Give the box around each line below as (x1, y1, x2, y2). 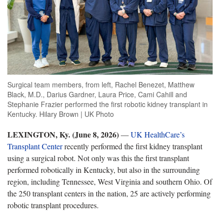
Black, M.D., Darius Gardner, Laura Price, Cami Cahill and (7, 89, 187, 99)
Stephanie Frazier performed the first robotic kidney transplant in (7, 99, 208, 109)
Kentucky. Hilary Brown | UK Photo (7, 109, 114, 119)
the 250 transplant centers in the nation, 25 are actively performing (7, 188, 211, 198)
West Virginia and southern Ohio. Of (98, 176, 212, 187)
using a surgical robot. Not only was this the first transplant (7, 152, 189, 163)
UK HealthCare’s (131, 129, 185, 139)
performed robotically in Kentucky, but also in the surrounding (7, 164, 200, 175)
